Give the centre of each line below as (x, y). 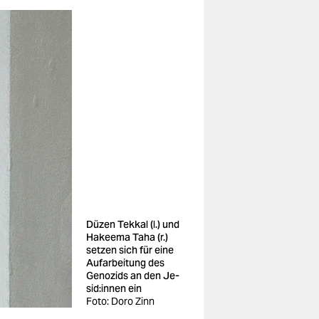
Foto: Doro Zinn (120, 301)
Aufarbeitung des (125, 263)
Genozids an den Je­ (133, 276)
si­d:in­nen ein (114, 288)
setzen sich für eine (130, 250)
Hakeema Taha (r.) (127, 237)
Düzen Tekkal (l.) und (133, 224)
